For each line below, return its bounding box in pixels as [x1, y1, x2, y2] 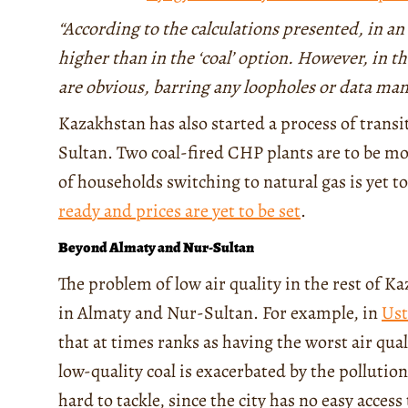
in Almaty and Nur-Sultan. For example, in [58, 300, 382, 325]
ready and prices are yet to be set [58, 198, 301, 223]
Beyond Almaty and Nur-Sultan [58, 237, 254, 258]
